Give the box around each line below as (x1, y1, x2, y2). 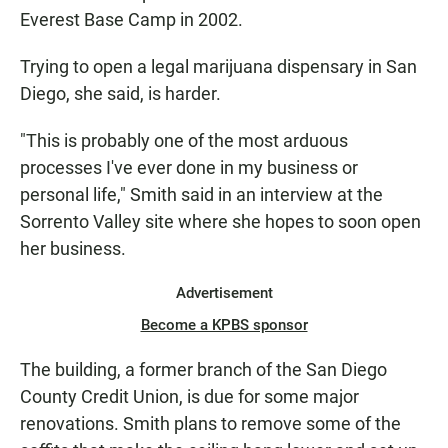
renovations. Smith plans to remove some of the (20, 413, 401, 435)
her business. (20, 238, 126, 260)
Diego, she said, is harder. (20, 83, 221, 105)
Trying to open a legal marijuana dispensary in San (20, 56, 417, 78)
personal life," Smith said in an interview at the (20, 184, 383, 206)
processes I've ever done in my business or (20, 157, 358, 179)
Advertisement (175, 284, 273, 303)
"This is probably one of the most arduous (20, 130, 348, 152)
